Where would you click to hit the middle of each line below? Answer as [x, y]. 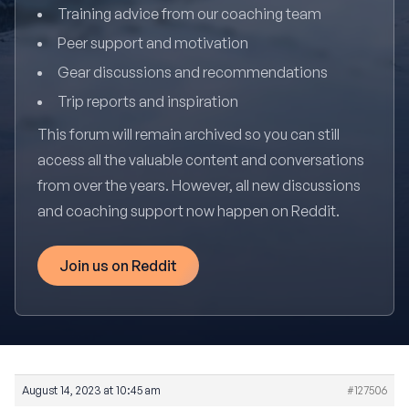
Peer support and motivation [153, 43]
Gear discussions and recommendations [193, 72]
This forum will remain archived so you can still [189, 134]
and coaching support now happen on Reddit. [189, 211]
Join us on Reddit [118, 266]
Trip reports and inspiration [148, 101]
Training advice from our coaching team [189, 14]
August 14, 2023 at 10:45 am [91, 390]
